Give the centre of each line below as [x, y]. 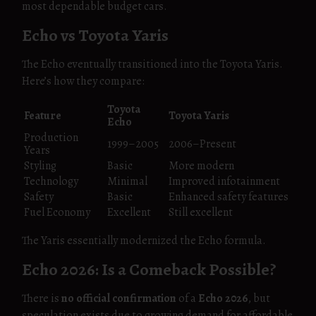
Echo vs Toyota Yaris [95, 35]
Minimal [127, 181]
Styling [40, 166]
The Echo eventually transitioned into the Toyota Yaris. [152, 64]
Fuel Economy [57, 212]
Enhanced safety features [229, 197]
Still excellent [201, 212]
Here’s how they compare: [83, 81]
